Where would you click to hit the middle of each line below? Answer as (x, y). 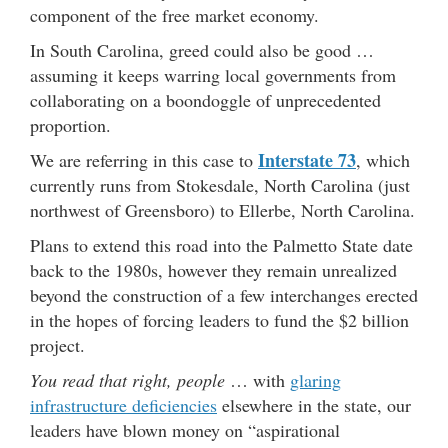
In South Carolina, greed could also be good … (202, 49)
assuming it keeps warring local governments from (213, 74)
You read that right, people (127, 379)
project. (57, 344)
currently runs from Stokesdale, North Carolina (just (220, 184)
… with (257, 379)
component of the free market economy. (174, 14)
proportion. (70, 124)
